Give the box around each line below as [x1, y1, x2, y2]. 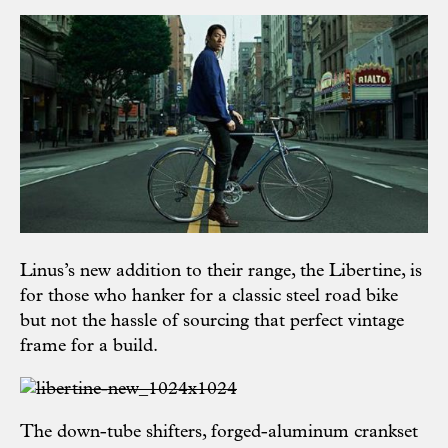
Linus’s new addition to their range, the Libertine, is [20, 262, 422, 282]
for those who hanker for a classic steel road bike [20, 287, 398, 307]
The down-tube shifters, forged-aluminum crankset [20, 423, 418, 443]
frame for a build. [20, 337, 158, 357]
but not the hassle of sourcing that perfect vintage [20, 312, 404, 332]
